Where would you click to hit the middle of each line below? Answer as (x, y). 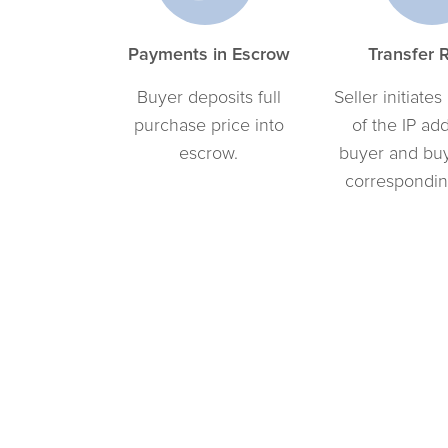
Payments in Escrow (208, 53)
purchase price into (208, 124)
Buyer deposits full (208, 96)
